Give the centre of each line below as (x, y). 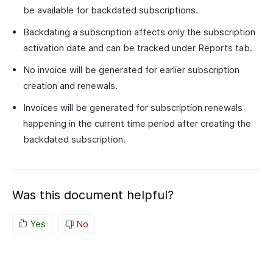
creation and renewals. (70, 86)
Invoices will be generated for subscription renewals (133, 108)
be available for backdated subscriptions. (111, 10)
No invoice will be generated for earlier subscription (131, 70)
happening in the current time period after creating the (137, 123)
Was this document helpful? (93, 195)
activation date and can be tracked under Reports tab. (138, 48)
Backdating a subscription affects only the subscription (139, 32)
